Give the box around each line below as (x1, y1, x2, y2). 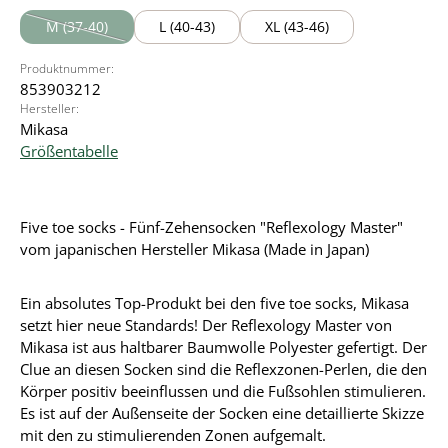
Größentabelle (20, 141, 118, 161)
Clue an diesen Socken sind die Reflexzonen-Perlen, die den (20, 359, 427, 379)
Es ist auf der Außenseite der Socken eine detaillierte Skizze (20, 403, 424, 423)
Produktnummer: (20, 60, 114, 77)
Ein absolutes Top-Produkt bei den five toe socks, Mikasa (20, 293, 409, 313)
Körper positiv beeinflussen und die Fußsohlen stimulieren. (20, 381, 426, 401)
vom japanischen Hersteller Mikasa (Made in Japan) (20, 239, 369, 259)
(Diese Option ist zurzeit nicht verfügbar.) (75, 29, 304, 47)
